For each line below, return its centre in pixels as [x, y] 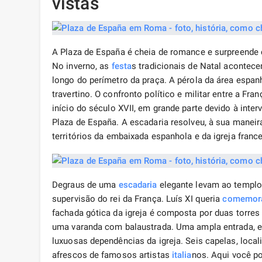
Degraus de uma [85, 185]
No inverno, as [82, 66]
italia [182, 255]
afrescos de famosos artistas [112, 255]
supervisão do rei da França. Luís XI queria [137, 199]
